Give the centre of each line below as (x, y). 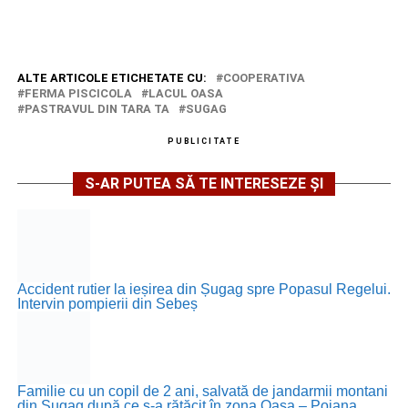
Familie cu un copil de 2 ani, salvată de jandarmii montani (202, 391)
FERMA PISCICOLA (78, 93)
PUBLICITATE (204, 141)
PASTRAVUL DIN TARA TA (97, 108)
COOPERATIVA (264, 77)
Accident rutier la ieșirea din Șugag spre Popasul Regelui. (204, 289)
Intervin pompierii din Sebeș (107, 303)
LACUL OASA (185, 93)
